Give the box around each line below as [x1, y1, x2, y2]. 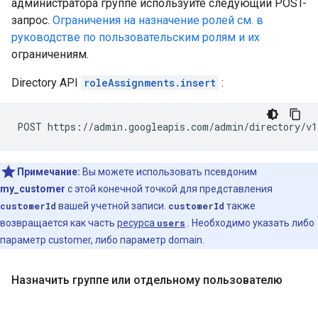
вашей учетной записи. [56, 200, 168, 212]
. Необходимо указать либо [185, 217, 314, 229]
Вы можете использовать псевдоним [82, 166, 257, 177]
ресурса [117, 217, 157, 229]
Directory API [11, 76, 81, 89]
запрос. [11, 13, 53, 27]
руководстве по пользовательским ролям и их [11, 31, 260, 44]
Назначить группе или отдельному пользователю [11, 273, 283, 287]
